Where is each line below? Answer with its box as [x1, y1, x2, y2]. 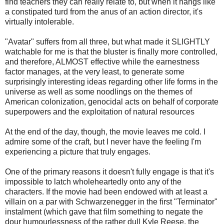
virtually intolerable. [5, 17, 74, 26]
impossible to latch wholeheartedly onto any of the [5, 177, 181, 186]
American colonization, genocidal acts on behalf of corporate [5, 97, 218, 106]
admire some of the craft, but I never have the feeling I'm [5, 137, 201, 146]
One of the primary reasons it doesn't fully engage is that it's [5, 167, 214, 176]
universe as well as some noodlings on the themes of [5, 87, 192, 96]
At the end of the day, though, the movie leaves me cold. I [5, 127, 205, 136]
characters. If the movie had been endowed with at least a [5, 187, 207, 196]
